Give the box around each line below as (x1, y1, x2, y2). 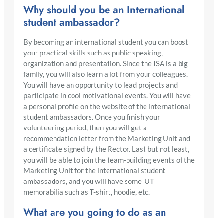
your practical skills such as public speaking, (23, 48, 163, 57)
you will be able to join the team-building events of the (23, 155, 195, 164)
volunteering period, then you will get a (23, 123, 147, 132)
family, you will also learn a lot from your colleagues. (23, 70, 188, 78)
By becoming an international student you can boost (23, 37, 188, 46)
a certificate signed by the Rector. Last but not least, (23, 145, 189, 153)
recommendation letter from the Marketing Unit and (23, 134, 190, 143)
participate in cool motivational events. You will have (23, 91, 191, 100)
